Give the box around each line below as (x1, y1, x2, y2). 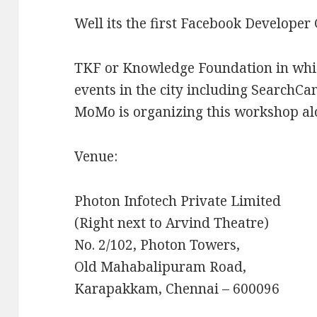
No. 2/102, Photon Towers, (74, 236, 241, 255)
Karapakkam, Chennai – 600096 (74, 279, 280, 299)
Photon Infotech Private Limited (74, 192, 282, 211)
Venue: (74, 147, 118, 166)
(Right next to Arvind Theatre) (74, 214, 270, 233)
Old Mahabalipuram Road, (74, 258, 247, 277)
